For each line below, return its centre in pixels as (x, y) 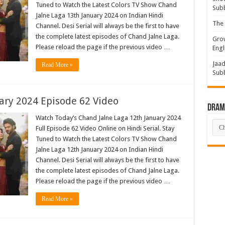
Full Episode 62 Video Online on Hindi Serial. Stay (105, 129)
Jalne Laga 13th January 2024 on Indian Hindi (99, 16)
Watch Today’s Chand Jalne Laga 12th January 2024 (108, 118)
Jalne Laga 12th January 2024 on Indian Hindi (99, 150)
